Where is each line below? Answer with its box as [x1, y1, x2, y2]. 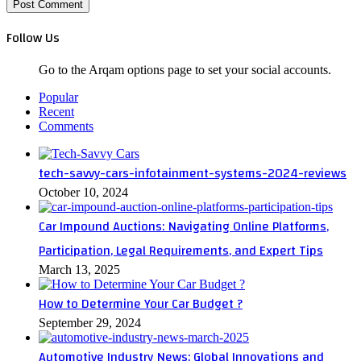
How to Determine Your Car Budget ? [39, 291, 243, 316]
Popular [39, 89, 78, 104]
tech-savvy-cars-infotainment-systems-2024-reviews [39, 160, 346, 185]
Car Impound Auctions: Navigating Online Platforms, [39, 214, 329, 239]
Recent [39, 104, 74, 118]
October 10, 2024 [39, 185, 128, 199]
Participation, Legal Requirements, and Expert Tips [39, 238, 323, 263]
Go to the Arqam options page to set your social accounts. [39, 62, 331, 77]
